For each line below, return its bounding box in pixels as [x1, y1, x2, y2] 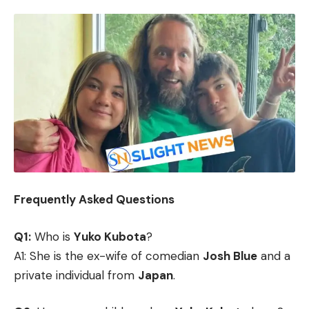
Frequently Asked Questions [14, 192, 175, 208]
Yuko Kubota [74, 228, 146, 244]
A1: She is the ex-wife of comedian [14, 248, 203, 263]
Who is [31, 228, 74, 244]
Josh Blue [203, 248, 257, 263]
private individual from [14, 267, 138, 283]
